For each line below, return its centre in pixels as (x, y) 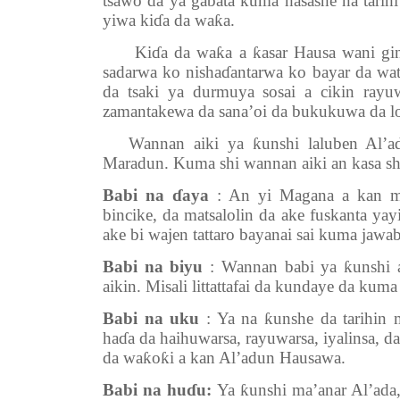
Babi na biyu (153, 267)
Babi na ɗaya (156, 195)
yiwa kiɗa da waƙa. (169, 20)
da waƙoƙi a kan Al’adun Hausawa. (224, 358)
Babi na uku (151, 318)
